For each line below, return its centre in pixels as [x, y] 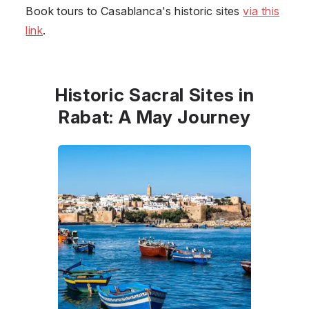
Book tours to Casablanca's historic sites [134, 11]
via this [261, 11]
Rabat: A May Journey [154, 117]
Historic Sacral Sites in [154, 94]
